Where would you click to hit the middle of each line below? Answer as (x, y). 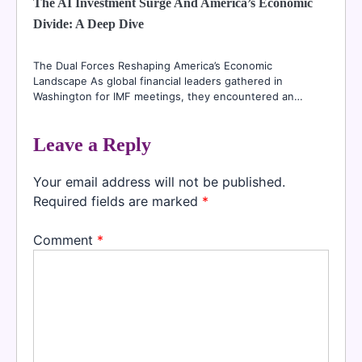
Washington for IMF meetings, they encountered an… (168, 97)
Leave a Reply (92, 145)
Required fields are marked (118, 202)
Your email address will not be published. (159, 182)
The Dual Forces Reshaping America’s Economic (153, 66)
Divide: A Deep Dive (88, 24)
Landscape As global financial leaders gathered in (158, 81)
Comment (65, 240)
